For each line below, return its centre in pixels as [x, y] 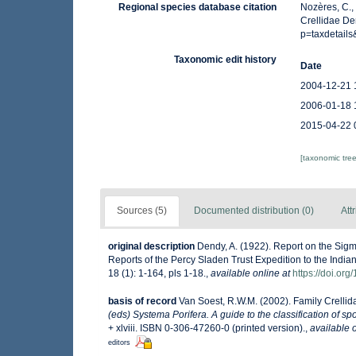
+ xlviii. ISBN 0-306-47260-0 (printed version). [207, 328]
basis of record [142, 301]
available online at [250, 274]
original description [151, 247]
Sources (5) [142, 211]
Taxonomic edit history [226, 60]
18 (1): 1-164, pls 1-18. [157, 274]
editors [119, 342]
